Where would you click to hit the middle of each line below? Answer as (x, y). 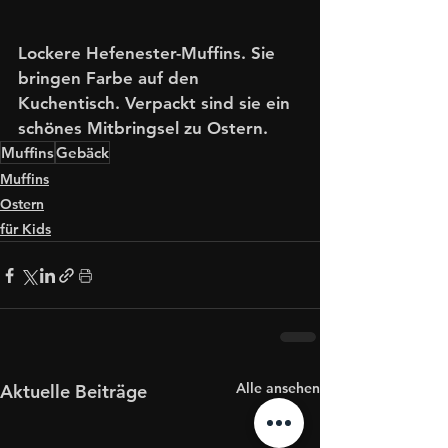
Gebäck (82, 153)
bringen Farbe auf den (111, 78)
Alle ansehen (278, 388)
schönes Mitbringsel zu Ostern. (143, 128)
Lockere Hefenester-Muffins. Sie (149, 53)
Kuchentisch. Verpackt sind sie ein (156, 103)
